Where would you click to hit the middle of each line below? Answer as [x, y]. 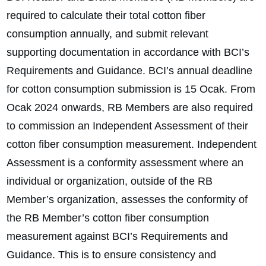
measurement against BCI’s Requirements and [117, 237]
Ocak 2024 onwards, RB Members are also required [130, 108]
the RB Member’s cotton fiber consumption [108, 218]
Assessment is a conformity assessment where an [125, 163]
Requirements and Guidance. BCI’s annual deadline [129, 71]
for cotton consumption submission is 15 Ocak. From [131, 89]
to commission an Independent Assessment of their [127, 126]
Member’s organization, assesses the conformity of [127, 200]
